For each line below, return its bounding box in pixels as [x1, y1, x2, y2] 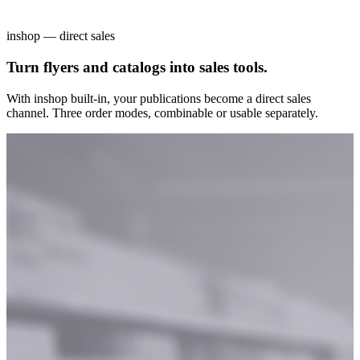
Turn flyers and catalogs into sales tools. [6, 59, 268, 76]
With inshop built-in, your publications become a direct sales [6, 91, 311, 105]
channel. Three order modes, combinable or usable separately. [6, 105, 318, 120]
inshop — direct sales [6, 29, 115, 43]
